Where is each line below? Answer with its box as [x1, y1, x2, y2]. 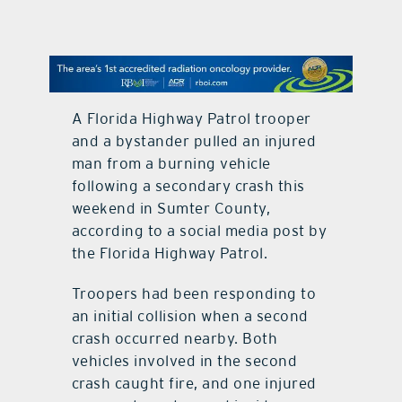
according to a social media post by [71, 221, 328, 240]
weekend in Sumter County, [71, 198, 271, 217]
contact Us [164, 29, 238, 47]
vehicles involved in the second [71, 351, 298, 370]
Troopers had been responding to [71, 284, 317, 302]
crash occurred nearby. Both [71, 328, 278, 347]
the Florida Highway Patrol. [71, 243, 268, 262]
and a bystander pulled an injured [71, 131, 317, 150]
